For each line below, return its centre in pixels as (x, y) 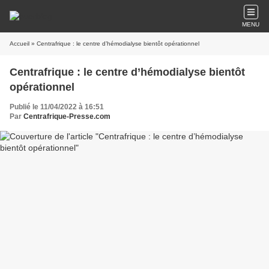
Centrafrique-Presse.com (67, 116)
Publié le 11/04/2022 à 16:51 (57, 107)
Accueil (20, 44)
